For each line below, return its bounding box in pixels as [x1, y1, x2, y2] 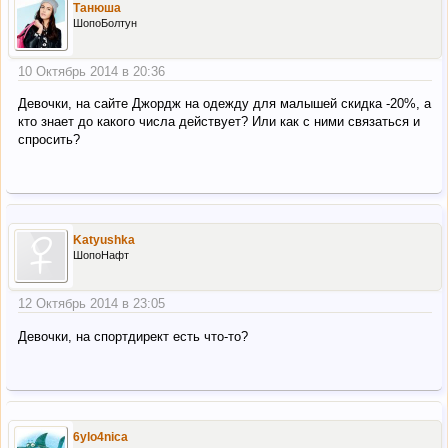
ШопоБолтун [73, 16, 137, 29]
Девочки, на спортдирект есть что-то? [18, 328, 248, 344]
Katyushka [73, 233, 135, 248]
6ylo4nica [73, 429, 128, 444]
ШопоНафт [73, 249, 129, 262]
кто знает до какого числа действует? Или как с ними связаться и [18, 114, 420, 130]
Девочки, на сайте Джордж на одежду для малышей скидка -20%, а [18, 96, 431, 112]
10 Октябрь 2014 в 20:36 [18, 63, 165, 79]
